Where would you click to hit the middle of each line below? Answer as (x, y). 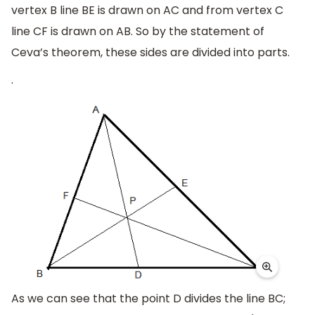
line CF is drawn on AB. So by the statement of (138, 31)
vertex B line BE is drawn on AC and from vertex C (147, 10)
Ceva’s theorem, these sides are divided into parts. (150, 52)
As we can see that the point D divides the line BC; (148, 299)
